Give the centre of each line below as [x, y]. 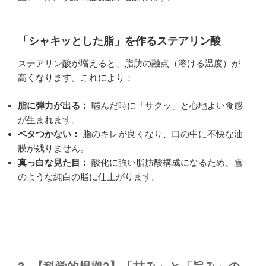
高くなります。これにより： [76, 78]
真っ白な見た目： [53, 162]
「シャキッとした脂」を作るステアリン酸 [119, 41]
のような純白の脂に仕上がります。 [89, 176]
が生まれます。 [49, 119]
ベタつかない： [49, 134]
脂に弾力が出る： [53, 105]
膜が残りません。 [53, 148]
